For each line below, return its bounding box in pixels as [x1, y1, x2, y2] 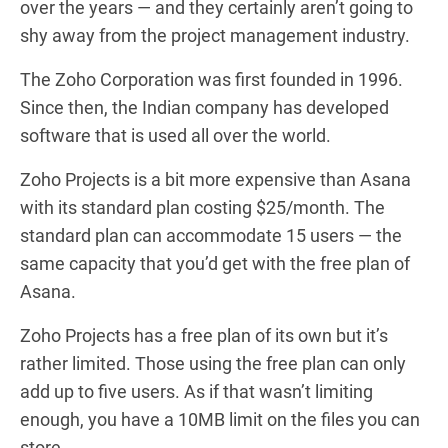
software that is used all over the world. [20, 124, 331, 146]
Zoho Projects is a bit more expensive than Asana [20, 168, 411, 190]
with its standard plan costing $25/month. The [20, 196, 385, 218]
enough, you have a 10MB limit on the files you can [20, 408, 420, 430]
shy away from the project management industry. [20, 24, 410, 46]
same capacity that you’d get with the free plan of [20, 252, 410, 274]
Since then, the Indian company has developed [20, 96, 389, 118]
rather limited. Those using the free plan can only [20, 352, 406, 374]
